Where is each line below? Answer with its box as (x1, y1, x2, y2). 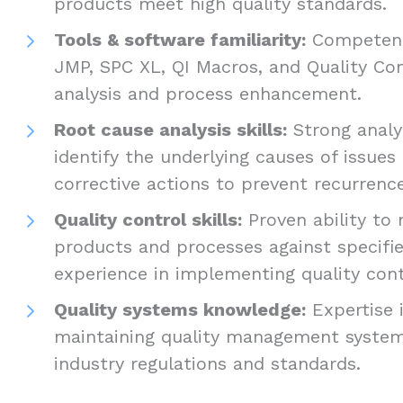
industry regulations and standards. (54, 352, 367, 374)
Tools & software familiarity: (54, 28, 306, 50)
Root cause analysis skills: (54, 118, 287, 140)
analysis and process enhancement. (54, 82, 368, 104)
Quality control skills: (54, 208, 242, 230)
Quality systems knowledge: (54, 298, 306, 320)
